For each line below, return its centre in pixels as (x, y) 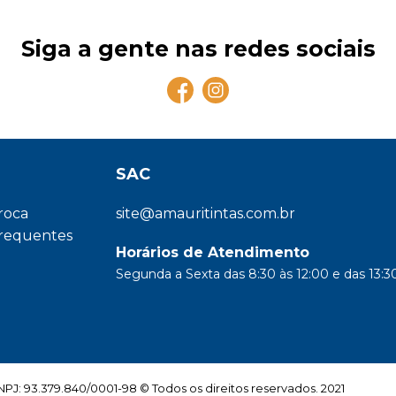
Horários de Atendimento (212, 252)
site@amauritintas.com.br (205, 213)
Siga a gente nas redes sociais (198, 49)
